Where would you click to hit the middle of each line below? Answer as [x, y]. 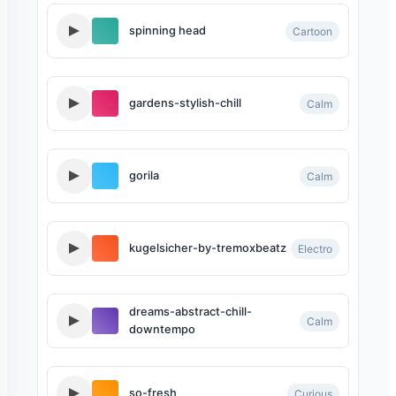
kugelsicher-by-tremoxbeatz [208, 248]
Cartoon [312, 31]
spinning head [168, 30]
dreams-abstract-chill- [190, 312]
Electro [315, 248]
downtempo [162, 329]
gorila [144, 175]
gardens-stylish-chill [185, 103]
